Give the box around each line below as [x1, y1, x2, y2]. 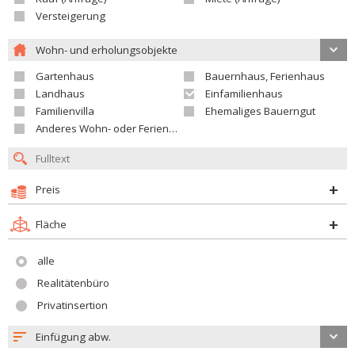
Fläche [36, 217, 67, 231]
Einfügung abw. [36, 330, 111, 344]
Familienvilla [36, 104, 94, 118]
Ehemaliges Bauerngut [205, 104, 315, 118]
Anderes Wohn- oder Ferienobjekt [36, 121, 169, 136]
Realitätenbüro [37, 276, 109, 290]
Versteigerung [36, 9, 105, 23]
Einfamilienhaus [205, 86, 283, 101]
